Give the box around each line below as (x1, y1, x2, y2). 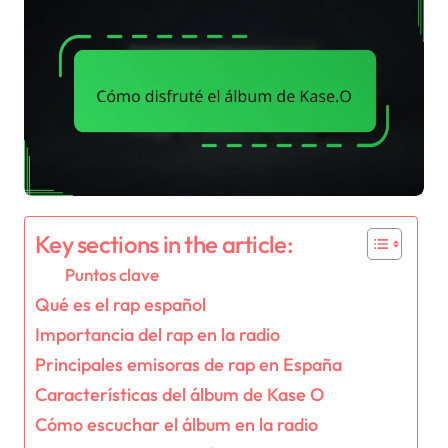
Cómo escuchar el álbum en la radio (35, 413, 318, 437)
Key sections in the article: (35, 229, 293, 260)
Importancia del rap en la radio (35, 323, 280, 347)
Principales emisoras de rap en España (35, 353, 342, 377)
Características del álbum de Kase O (35, 383, 324, 407)
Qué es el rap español (35, 293, 206, 317)
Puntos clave (65, 264, 159, 286)
